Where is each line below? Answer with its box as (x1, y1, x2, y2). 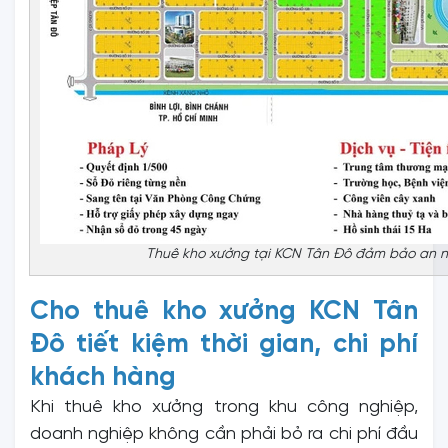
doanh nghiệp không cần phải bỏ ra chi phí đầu (30, 424, 418, 444)
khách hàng (30, 363, 176, 392)
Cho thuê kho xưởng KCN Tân (30, 297, 418, 326)
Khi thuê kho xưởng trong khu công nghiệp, (30, 397, 418, 417)
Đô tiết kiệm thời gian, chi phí (30, 330, 418, 359)
